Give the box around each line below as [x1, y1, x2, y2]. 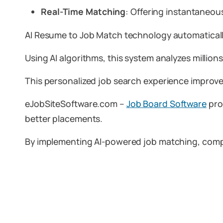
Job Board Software [126, 98, 207, 110]
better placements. [25, 112, 103, 124]
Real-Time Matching [41, 5, 126, 17]
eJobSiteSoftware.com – [25, 98, 126, 110]
